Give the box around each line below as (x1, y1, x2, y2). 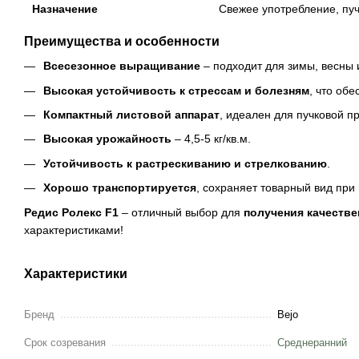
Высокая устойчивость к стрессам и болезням (43, 83, 309, 97)
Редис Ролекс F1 (24, 205, 119, 219)
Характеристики (24, 266, 127, 280)
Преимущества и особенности (24, 34, 220, 49)
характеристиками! (24, 223, 123, 236)
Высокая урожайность (43, 132, 171, 146)
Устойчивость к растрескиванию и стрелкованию (43, 156, 327, 170)
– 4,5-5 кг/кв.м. (171, 132, 251, 146)
